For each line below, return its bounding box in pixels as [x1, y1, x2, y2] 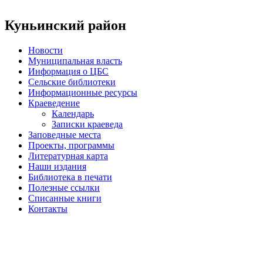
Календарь [52, 108, 94, 119]
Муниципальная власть [28, 55, 122, 66]
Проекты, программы [28, 140, 114, 150]
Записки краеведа [52, 119, 123, 129]
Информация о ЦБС [28, 66, 109, 76]
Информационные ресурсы [28, 87, 137, 97]
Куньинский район [5, 17, 126, 33]
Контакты [28, 203, 68, 214]
